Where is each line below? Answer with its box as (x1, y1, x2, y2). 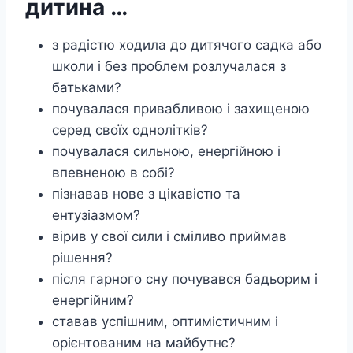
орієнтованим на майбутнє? (52, 334, 236, 351)
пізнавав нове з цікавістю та (52, 185, 240, 202)
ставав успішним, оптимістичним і (52, 313, 278, 329)
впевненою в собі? (52, 164, 175, 180)
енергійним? (52, 292, 134, 308)
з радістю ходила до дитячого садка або (52, 36, 321, 53)
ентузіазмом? (52, 206, 140, 223)
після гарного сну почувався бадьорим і (52, 270, 318, 287)
